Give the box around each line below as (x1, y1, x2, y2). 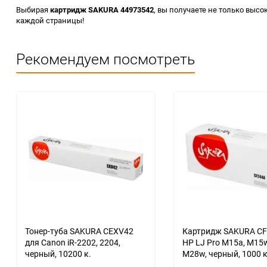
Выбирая (16, 4, 50, 15)
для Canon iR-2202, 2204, (25, 237, 120, 248)
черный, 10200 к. (25, 248, 91, 259)
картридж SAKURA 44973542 (50, 4, 154, 15)
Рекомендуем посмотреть (16, 49, 195, 69)
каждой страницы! (16, 15, 84, 26)
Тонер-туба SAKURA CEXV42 (25, 225, 133, 237)
